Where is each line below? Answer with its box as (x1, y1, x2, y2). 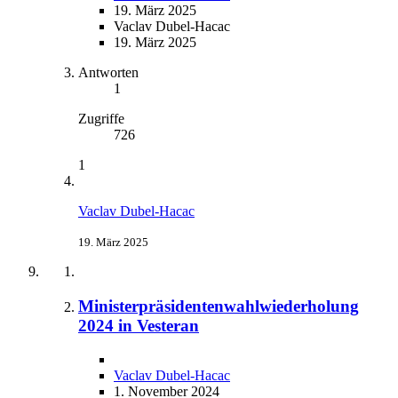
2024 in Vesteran (78, 315, 199, 335)
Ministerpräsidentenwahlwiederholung (78, 296, 359, 315)
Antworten (78, 64, 139, 80)
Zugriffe (78, 110, 124, 126)
